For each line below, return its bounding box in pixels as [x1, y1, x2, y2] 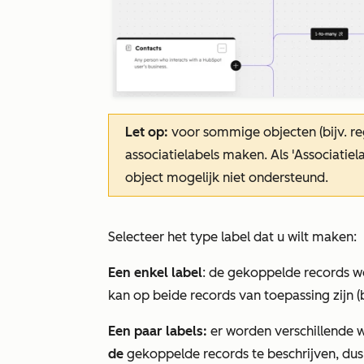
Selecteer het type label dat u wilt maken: [108, 228, 357, 245]
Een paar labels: [108, 323, 207, 339]
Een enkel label [108, 264, 202, 280]
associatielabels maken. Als [125, 146, 292, 162]
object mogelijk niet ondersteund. [125, 169, 328, 185]
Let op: [125, 123, 168, 140]
